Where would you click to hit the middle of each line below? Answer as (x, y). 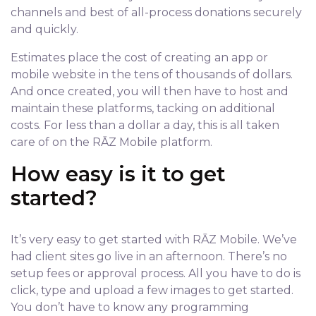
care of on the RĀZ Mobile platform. (111, 142)
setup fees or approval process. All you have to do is (156, 273)
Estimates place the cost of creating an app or (139, 57)
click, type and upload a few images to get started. (152, 290)
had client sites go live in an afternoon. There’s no (149, 256)
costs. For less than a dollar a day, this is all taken (145, 125)
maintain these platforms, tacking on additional (143, 108)
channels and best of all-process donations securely (156, 12)
